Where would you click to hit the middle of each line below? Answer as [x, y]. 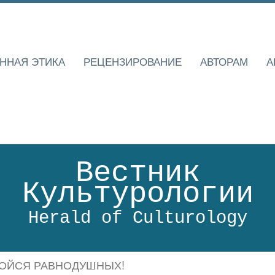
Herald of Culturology [137, 218]
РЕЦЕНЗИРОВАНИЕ [133, 61]
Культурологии [137, 194]
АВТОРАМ [224, 61]
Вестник [137, 173]
